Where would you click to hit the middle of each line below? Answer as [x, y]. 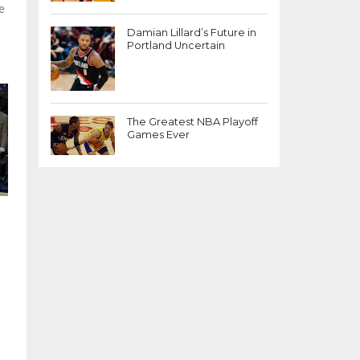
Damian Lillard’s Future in [192, 33]
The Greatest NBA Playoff [192, 122]
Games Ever [158, 135]
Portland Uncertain [176, 45]
